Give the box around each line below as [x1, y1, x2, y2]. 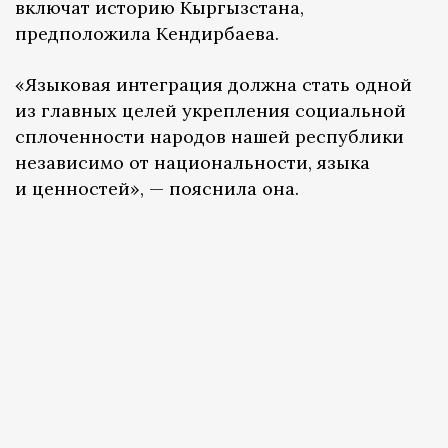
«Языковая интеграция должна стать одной [15, 73, 412, 97]
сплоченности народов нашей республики [15, 125, 404, 149]
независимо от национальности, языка [15, 151, 370, 175]
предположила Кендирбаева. [15, 22, 279, 46]
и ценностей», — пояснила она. [15, 177, 299, 201]
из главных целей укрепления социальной [15, 99, 406, 123]
